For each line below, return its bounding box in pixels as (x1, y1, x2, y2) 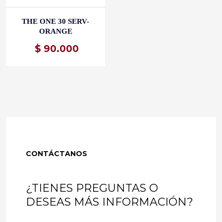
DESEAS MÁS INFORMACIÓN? (26, 195, 193, 209)
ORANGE (39, 27, 72, 36)
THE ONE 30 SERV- (22, 17, 89, 26)
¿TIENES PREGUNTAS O (26, 181, 158, 195)
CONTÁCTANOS (26, 149, 87, 159)
